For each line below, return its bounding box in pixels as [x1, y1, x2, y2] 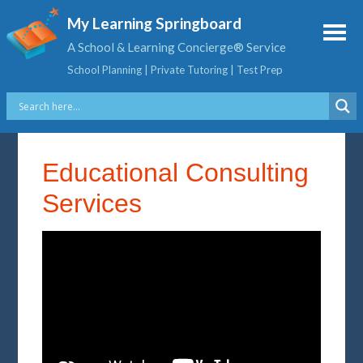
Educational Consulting [42, 158, 310, 187]
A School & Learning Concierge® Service [67, 40, 286, 54]
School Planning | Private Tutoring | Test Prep [67, 63, 283, 76]
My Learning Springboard [67, 14, 241, 32]
